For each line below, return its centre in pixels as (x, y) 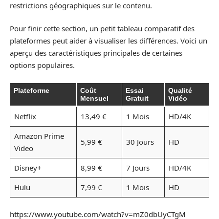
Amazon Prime (39, 136)
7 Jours (138, 167)
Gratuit (137, 98)
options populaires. (42, 65)
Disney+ (28, 167)
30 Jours (140, 142)
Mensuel (94, 98)
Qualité (180, 90)
